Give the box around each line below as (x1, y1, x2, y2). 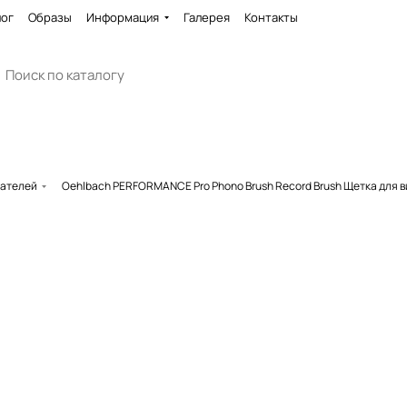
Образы (28, 9, 72, 25)
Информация (86, 9, 159, 25)
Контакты (244, 9, 298, 25)
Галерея (184, 9, 230, 25)
